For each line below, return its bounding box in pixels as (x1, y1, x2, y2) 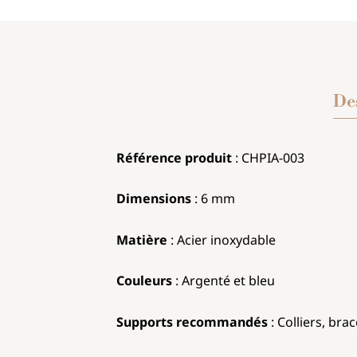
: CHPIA (232, 148, 279, 167)
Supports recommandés (116, 313, 268, 331)
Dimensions (116, 190, 191, 208)
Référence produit (116, 148, 232, 167)
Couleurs (116, 272, 175, 290)
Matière (116, 230, 167, 249)
